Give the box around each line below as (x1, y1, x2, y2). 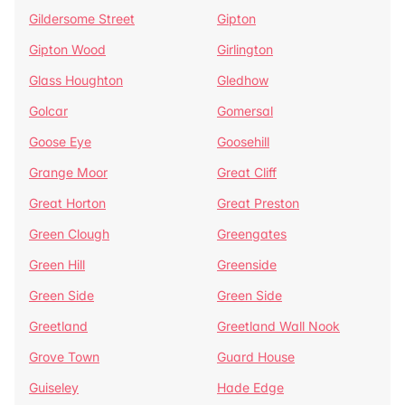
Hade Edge (217, 380, 284, 395)
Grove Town (29, 349, 99, 364)
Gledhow (217, 72, 268, 88)
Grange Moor (29, 165, 108, 180)
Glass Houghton (29, 72, 123, 88)
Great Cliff (217, 165, 277, 180)
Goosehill (217, 134, 269, 149)
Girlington (217, 42, 273, 57)
